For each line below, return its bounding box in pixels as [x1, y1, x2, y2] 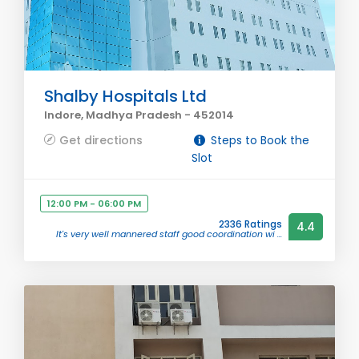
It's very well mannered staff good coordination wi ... [56, 228, 282, 240]
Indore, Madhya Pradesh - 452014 [44, 107, 234, 123]
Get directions [59, 132, 143, 148]
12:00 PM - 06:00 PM [47, 197, 141, 210]
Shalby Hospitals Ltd [44, 85, 207, 107]
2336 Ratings [219, 217, 282, 231]
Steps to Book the [207, 132, 309, 148]
